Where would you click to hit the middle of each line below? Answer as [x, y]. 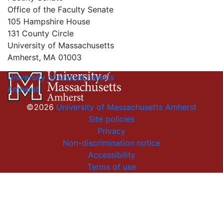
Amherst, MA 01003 [45, 57]
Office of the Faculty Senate [60, 9]
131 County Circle [41, 33]
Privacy [111, 131]
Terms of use [111, 167]
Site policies [111, 119]
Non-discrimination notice [111, 143]
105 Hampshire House [49, 21]
